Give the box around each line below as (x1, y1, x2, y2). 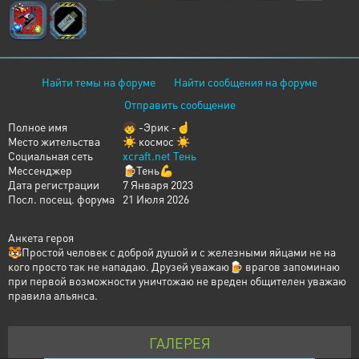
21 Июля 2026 (123, 192, 189, 206)
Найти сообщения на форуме (174, 75, 317, 89)
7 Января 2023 (123, 177, 193, 192)
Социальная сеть (8, 148, 93, 163)
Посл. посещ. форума (8, 192, 115, 206)
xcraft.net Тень (123, 148, 196, 163)
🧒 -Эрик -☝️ (123, 119, 190, 134)
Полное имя (8, 119, 67, 134)
